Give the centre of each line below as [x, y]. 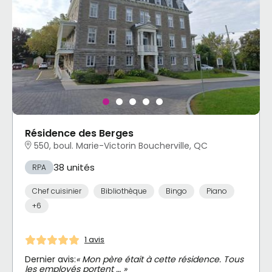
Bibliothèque [124, 191]
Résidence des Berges [79, 133]
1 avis [94, 240]
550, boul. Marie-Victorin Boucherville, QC [121, 145]
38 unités [74, 167]
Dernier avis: [50, 259]
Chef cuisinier [57, 191]
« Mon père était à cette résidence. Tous [160, 259]
